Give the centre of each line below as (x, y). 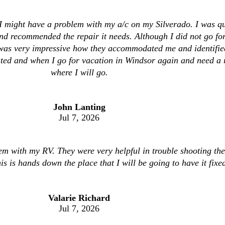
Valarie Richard (79, 198)
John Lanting (79, 107)
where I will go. (79, 72)
